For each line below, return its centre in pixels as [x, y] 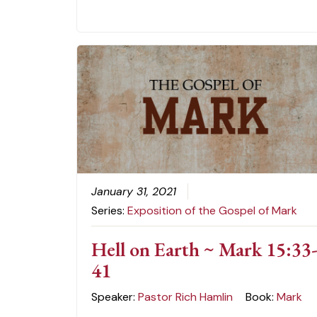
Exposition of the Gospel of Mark [213, 211]
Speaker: [115, 297]
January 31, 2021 [134, 192]
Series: [110, 211]
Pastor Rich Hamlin [186, 297]
